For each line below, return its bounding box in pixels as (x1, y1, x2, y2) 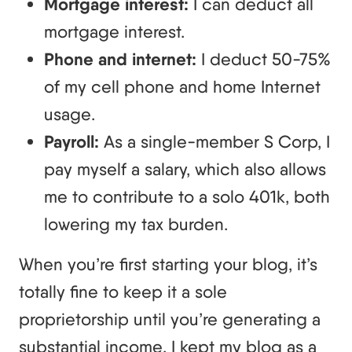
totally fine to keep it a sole (19, 280, 227, 302)
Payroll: (44, 130, 104, 152)
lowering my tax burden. (44, 213, 228, 234)
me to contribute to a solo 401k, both (44, 185, 330, 207)
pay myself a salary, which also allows (44, 158, 326, 179)
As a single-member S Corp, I (104, 130, 330, 152)
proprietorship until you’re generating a (19, 308, 321, 329)
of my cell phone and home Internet (44, 75, 321, 97)
